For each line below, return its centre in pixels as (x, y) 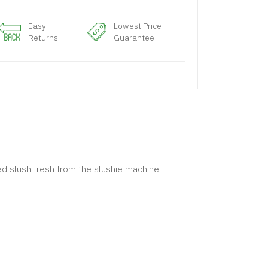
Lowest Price (138, 26)
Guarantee (134, 38)
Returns (43, 38)
